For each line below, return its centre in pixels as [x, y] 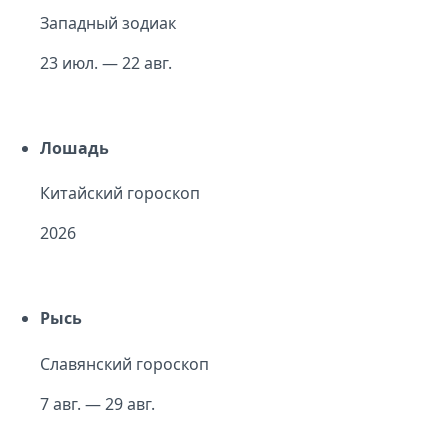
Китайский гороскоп [120, 193]
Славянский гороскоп [124, 363]
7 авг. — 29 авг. [97, 403]
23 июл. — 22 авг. [106, 62]
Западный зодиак [108, 22]
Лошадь [74, 147]
